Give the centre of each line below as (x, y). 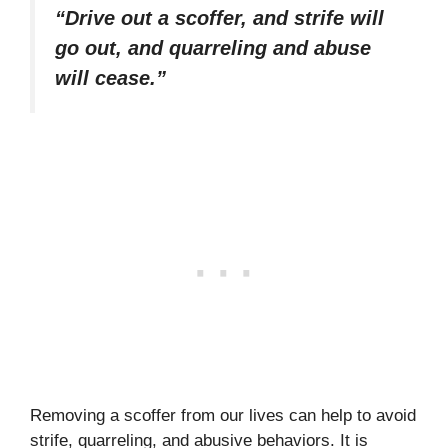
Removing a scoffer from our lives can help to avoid (223, 416)
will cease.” (110, 77)
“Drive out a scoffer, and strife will (219, 17)
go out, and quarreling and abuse (213, 47)
